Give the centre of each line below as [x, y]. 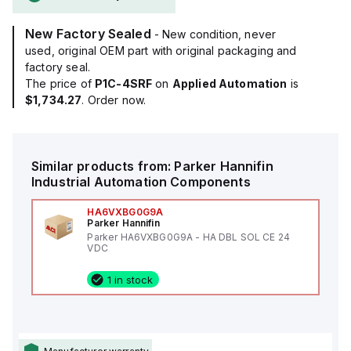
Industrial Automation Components [141, 182]
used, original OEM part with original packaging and [161, 51]
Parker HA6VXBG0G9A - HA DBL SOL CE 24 [188, 237]
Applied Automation [230, 83]
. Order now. [114, 100]
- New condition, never [215, 34]
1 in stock [130, 279]
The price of [60, 83]
